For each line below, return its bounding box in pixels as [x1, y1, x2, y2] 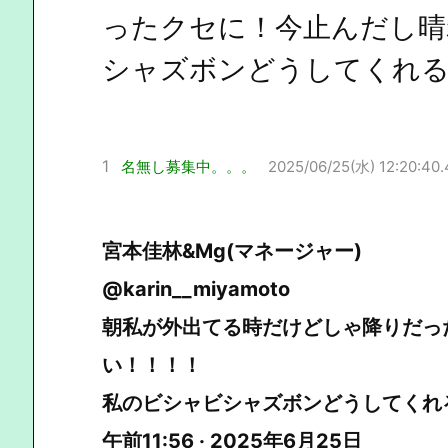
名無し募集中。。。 [121, 156, 256, 176]
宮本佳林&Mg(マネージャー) [102, 238, 362, 263]
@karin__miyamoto [102, 276, 290, 301]
